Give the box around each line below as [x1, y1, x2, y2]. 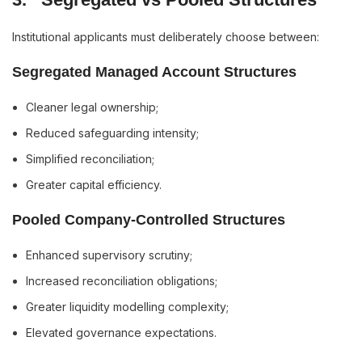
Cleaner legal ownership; [26, 100, 158, 114]
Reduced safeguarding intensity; [26, 126, 199, 140]
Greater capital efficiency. [26, 178, 162, 192]
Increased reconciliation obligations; [26, 274, 217, 288]
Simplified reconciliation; [26, 152, 154, 166]
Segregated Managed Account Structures [12, 64, 297, 80]
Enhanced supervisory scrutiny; [26, 248, 192, 262]
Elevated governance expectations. [26, 326, 217, 339]
